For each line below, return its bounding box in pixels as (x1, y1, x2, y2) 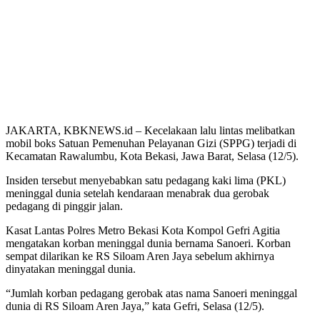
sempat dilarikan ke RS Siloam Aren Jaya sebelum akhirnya (6, 249, 274, 262)
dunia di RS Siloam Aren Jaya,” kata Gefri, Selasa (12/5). (6, 299, 264, 312)
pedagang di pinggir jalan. (6, 199, 123, 212)
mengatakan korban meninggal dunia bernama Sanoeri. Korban (6, 236, 291, 249)
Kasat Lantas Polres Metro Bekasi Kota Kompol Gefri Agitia (6, 224, 280, 236)
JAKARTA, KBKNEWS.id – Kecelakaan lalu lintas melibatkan (6, 124, 295, 136)
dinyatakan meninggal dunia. (6, 262, 136, 275)
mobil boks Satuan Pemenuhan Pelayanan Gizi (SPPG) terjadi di (6, 136, 296, 149)
